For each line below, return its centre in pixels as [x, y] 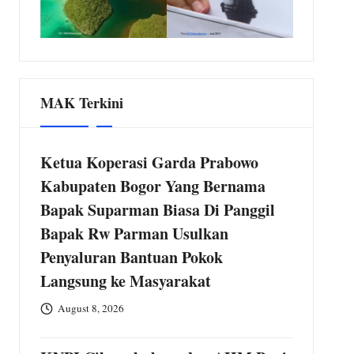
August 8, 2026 [91, 309]
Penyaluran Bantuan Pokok [131, 257]
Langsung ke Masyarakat [125, 281]
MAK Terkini [81, 102]
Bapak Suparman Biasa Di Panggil [157, 209]
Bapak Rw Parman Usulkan [134, 233]
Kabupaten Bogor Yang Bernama [153, 186]
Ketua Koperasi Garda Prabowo [149, 162]
